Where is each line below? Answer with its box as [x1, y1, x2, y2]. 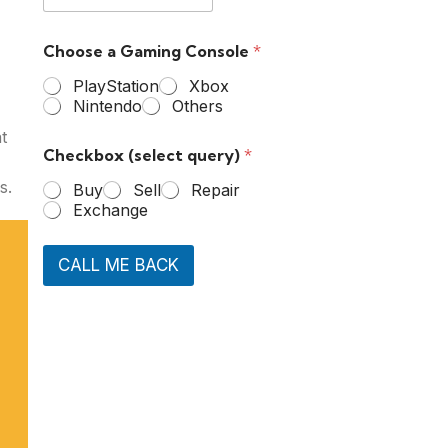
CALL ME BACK [57, 255, 179, 275]
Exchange [72, 200, 148, 220]
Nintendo [72, 96, 142, 116]
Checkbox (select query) [42, 145, 244, 165]
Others [171, 96, 223, 116]
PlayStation [72, 76, 159, 96]
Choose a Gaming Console [42, 41, 253, 61]
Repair [190, 180, 240, 200]
